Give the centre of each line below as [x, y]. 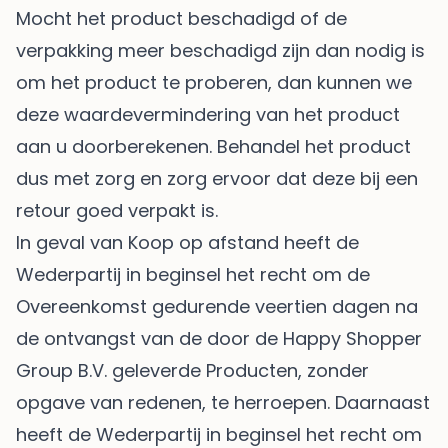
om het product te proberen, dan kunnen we [214, 83]
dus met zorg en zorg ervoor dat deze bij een [217, 179]
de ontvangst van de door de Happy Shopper [219, 339]
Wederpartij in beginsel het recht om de [193, 275]
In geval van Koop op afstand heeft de [187, 243]
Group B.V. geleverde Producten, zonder [192, 371]
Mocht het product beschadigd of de [181, 19]
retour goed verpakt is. [117, 211]
